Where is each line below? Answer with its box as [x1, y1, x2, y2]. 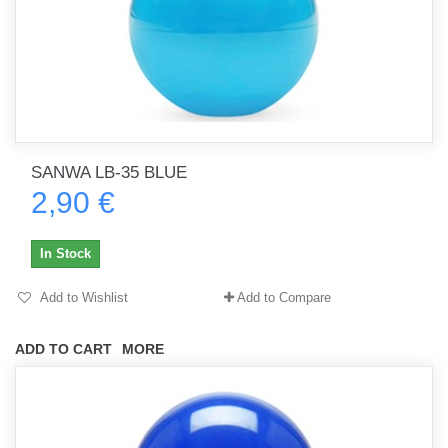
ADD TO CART [15, 341, 112, 357]
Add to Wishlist [37, 290, 128, 305]
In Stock [40, 246, 91, 261]
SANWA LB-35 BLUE [31, 163, 187, 182]
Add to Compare [237, 290, 331, 305]
